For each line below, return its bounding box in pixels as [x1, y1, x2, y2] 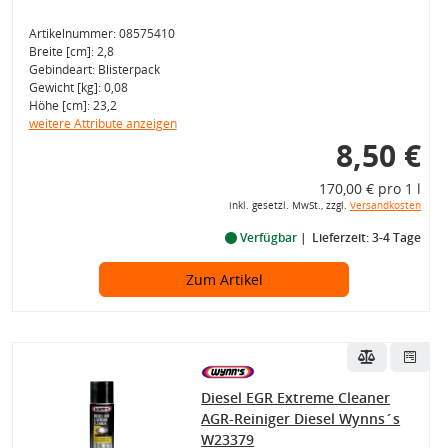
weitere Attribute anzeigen [28, 114, 177, 132]
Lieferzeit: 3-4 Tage [311, 228, 421, 246]
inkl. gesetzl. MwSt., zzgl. [228, 198, 350, 212]
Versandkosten [349, 198, 421, 212]
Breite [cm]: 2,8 [28, 42, 114, 60]
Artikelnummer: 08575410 [28, 24, 175, 42]
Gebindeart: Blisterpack [28, 60, 160, 78]
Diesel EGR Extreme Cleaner [201, 387, 391, 407]
